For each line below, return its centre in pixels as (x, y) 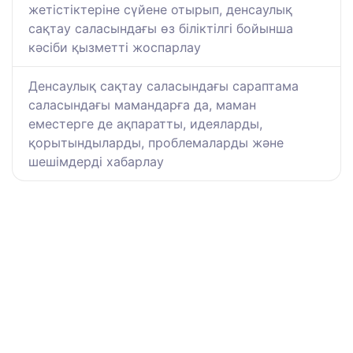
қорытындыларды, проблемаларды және (156, 143)
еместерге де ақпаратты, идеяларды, (145, 124)
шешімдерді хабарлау (96, 162)
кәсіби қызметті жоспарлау (115, 48)
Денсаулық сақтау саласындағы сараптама (163, 86)
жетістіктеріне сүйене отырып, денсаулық (160, 10)
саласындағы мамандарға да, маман (142, 105)
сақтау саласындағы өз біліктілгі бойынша (161, 29)
